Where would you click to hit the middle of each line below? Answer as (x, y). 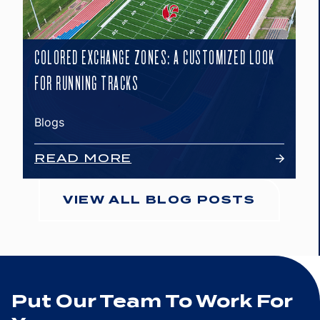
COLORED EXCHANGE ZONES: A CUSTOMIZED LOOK (155, 58)
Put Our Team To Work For (152, 301)
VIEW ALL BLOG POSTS (159, 200)
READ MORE (83, 158)
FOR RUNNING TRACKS (86, 84)
